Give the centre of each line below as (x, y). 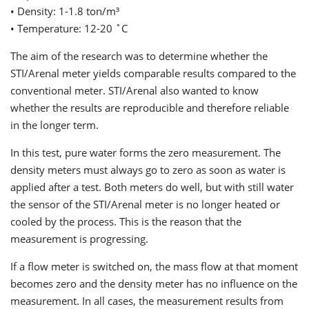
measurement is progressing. (79, 238)
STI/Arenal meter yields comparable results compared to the (153, 73)
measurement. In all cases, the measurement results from (147, 300)
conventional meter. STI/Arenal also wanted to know (134, 90)
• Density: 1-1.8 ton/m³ (65, 11)
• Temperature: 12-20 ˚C (69, 28)
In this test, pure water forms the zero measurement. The (146, 152)
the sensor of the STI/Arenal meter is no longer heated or (145, 204)
